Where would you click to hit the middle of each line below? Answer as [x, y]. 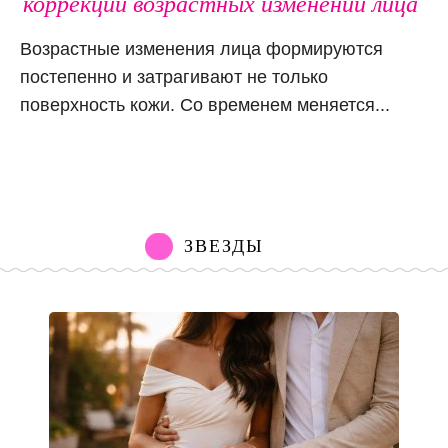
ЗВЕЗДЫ [224, 246]
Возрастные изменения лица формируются [201, 49]
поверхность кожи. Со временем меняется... [205, 105]
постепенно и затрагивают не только [174, 77]
